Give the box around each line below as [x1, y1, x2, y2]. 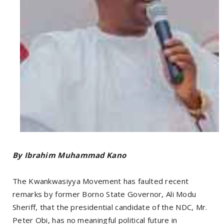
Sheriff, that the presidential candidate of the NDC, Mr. [12, 202, 207, 212]
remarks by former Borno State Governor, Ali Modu [12, 189, 196, 199]
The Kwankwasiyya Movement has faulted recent [12, 176, 189, 186]
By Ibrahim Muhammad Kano [12, 150, 126, 160]
